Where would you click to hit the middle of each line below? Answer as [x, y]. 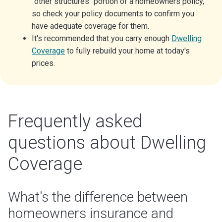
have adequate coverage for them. [90, 26]
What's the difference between [98, 197]
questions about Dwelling [107, 142]
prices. [43, 63]
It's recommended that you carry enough [102, 38]
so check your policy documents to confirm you [113, 13]
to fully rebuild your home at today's [127, 51]
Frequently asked [75, 121]
